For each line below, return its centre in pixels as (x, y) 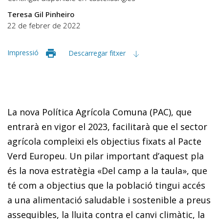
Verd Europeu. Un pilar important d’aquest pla (106, 156)
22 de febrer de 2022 (44, 25)
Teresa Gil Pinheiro (41, 14)
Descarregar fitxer (98, 53)
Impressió (23, 52)
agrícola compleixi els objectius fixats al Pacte (104, 141)
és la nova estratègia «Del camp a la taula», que (107, 170)
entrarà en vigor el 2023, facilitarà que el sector (107, 126)
